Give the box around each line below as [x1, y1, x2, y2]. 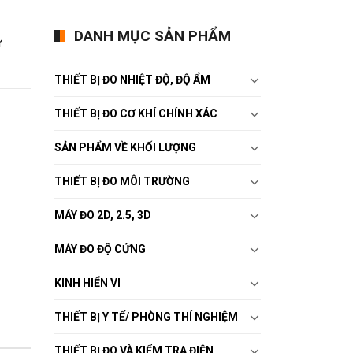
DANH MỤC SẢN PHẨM [73, 27, 231, 45]
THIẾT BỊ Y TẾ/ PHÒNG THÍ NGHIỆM [54, 310, 238, 323]
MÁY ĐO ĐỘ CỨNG [54, 242, 146, 255]
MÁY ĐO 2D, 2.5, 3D [54, 208, 151, 221]
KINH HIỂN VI [54, 276, 121, 289]
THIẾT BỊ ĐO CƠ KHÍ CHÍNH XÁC [54, 106, 217, 120]
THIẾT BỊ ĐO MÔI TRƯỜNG [54, 174, 190, 188]
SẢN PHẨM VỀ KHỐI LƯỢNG [54, 140, 196, 154]
